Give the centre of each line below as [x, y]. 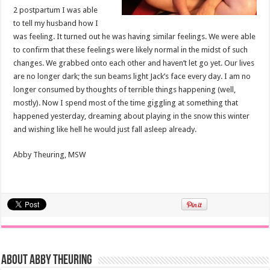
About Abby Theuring [47, 261]
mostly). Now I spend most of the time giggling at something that [126, 103]
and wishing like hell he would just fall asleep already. [105, 130]
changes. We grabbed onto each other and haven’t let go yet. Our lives [134, 63]
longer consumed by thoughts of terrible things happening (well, [125, 90]
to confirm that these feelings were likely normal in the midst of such [131, 50]
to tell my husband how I [56, 24]
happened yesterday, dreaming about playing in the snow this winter [132, 116]
